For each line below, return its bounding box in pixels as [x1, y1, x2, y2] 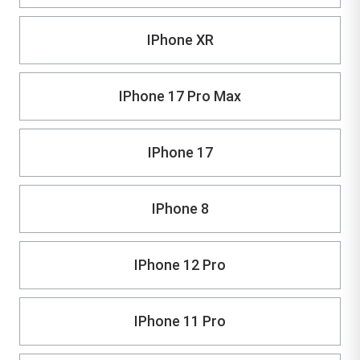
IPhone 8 [151, 200, 209, 217]
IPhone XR [146, 31, 214, 48]
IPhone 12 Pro [134, 256, 226, 273]
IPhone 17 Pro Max [119, 88, 241, 104]
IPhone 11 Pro [134, 313, 226, 329]
